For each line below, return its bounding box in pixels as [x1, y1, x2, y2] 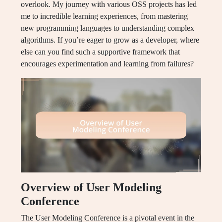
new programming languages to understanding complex [21, 24, 194, 33]
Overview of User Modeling [21, 181, 162, 194]
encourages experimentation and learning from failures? [21, 59, 194, 68]
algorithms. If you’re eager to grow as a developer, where [21, 36, 199, 45]
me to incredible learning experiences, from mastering [21, 12, 188, 21]
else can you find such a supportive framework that [21, 48, 180, 56]
